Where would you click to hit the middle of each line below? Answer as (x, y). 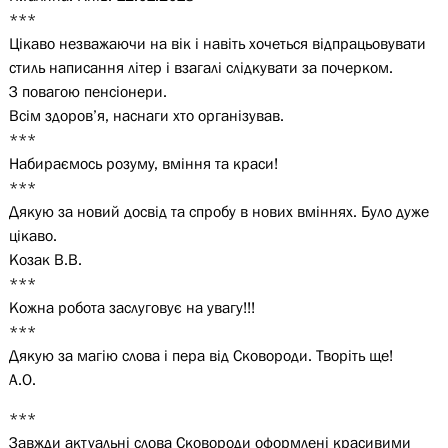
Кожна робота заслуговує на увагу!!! (131, 307)
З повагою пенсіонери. (87, 91)
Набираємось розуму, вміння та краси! (143, 163)
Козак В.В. (45, 259)
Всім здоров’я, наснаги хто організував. (146, 115)
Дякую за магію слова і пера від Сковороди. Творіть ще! (200, 355)
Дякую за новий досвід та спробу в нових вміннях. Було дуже (218, 211)
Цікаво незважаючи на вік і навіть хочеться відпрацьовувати (217, 43)
